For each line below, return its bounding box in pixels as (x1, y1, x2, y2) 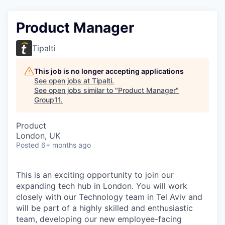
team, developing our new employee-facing (16, 213, 182, 224)
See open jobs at (34, 76, 92, 85)
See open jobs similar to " (34, 85, 118, 94)
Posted (16, 140, 39, 149)
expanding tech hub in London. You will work (16, 180, 187, 191)
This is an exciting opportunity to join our (16, 169, 174, 180)
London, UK (16, 130, 60, 141)
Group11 (34, 95, 61, 104)
